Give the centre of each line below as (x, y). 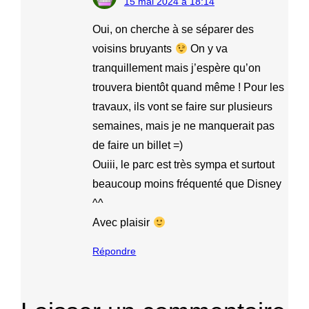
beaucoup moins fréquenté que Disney (187, 183)
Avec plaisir (123, 222)
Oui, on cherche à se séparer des (173, 29)
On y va (207, 48)
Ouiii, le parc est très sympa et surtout (184, 164)
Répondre (114, 251)
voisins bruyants (134, 48)
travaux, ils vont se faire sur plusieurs (183, 106)
